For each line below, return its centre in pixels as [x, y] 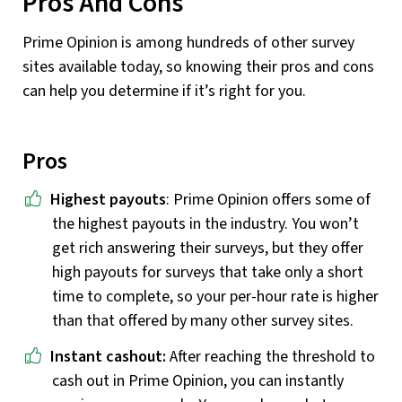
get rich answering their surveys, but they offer [208, 248]
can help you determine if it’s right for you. [164, 92]
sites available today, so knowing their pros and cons [198, 67]
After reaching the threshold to [272, 356]
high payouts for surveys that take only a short [208, 272]
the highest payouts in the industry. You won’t [205, 223]
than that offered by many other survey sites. [203, 320]
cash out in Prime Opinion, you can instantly [198, 380]
